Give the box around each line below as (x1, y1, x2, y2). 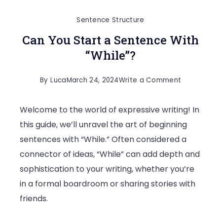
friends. (20, 193, 48, 205)
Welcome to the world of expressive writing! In (20, 104, 199, 116)
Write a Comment (118, 75, 182, 85)
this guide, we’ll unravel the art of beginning (20, 119, 187, 131)
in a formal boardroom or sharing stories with (20, 178, 195, 190)
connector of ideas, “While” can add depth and (20, 148, 200, 160)
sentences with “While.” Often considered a (20, 134, 186, 146)
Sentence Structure (76, 15, 145, 25)
